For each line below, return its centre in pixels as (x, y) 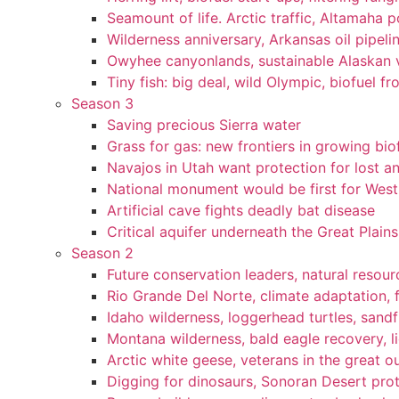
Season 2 (102, 253)
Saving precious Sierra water (204, 125)
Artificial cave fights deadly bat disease (241, 210)
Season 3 (102, 103)
